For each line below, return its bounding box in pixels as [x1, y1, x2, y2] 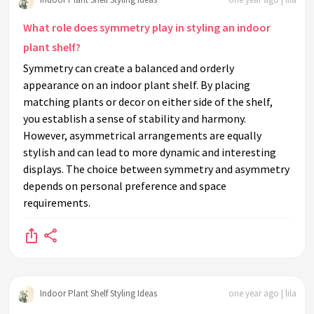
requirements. [23, 195, 90, 210]
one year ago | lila [228, 287, 296, 300]
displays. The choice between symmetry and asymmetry [23, 161, 289, 176]
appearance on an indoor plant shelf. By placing [23, 77, 250, 92]
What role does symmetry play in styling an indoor [23, 20, 271, 34]
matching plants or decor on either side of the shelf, [23, 94, 273, 109]
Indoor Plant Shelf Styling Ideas [40, 287, 157, 300]
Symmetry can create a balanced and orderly [23, 60, 234, 75]
